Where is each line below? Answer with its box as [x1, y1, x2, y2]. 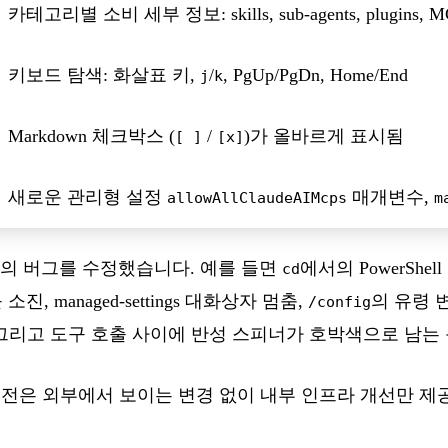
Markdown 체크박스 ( [8, 125, 175, 146]
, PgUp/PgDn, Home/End [223, 64, 408, 85]
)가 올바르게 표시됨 [244, 125, 404, 146]
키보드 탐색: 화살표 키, [8, 64, 200, 85]
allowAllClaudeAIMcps [167, 188, 347, 206]
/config [308, 292, 371, 310]
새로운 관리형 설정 [8, 186, 167, 207]
